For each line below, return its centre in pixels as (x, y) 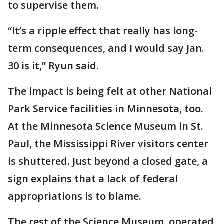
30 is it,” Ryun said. (53, 66)
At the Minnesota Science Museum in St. (106, 126)
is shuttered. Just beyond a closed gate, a (108, 161)
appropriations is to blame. (75, 196)
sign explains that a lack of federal (93, 179)
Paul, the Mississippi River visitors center (108, 144)
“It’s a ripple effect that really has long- (103, 31)
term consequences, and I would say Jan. (106, 48)
